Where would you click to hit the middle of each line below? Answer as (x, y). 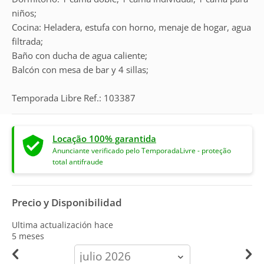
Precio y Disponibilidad (67, 202)
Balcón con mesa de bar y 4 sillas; (80, 70)
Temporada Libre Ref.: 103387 (74, 98)
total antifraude (78, 162)
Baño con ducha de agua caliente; (80, 55)
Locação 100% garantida (104, 138)
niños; (24, 13)
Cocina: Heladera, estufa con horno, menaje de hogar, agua (131, 27)
